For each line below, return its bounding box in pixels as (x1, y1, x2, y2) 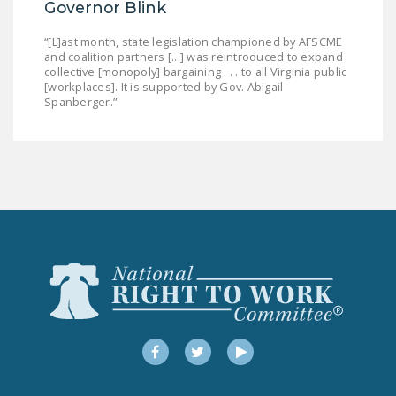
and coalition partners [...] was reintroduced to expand (44, 48, 343, 65)
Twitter (190, 341, 241, 361)
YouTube (233, 341, 297, 361)
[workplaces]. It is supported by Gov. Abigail (44, 78, 284, 95)
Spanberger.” (44, 93, 117, 110)
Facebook (150, 341, 217, 361)
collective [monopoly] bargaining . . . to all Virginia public (44, 63, 347, 80)
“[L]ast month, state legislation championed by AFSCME (44, 33, 343, 49)
